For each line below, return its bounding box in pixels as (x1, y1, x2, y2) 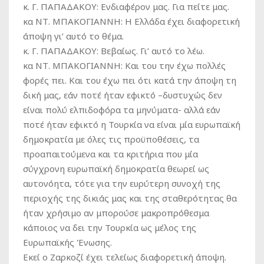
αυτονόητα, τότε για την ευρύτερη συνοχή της (23, 177, 220, 189)
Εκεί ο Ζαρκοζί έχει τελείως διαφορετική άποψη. (23, 251, 226, 263)
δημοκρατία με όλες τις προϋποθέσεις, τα (23, 133, 199, 145)
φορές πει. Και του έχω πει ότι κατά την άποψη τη (23, 74, 236, 86)
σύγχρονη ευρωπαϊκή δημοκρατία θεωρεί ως (23, 163, 209, 174)
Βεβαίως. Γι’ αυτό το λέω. (98, 45, 204, 57)
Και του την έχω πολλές (123, 60, 226, 71)
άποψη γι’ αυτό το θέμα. (23, 30, 124, 42)
